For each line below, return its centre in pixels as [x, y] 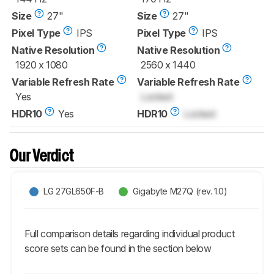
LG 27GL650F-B [74, 191]
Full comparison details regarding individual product [130, 233]
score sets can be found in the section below [118, 248]
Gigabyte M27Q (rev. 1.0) [180, 191]
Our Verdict [42, 157]
